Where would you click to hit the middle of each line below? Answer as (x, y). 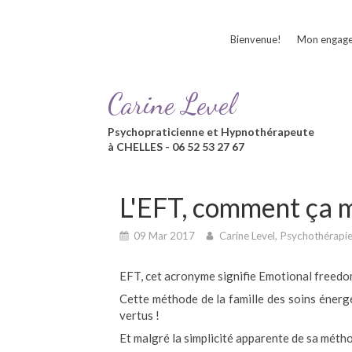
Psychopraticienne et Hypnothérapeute (211, 132)
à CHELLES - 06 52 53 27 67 (176, 147)
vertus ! (139, 315)
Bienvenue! (256, 39)
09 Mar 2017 (164, 235)
